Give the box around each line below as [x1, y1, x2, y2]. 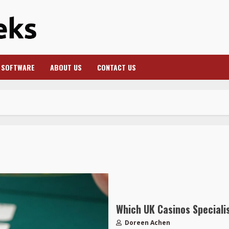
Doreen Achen [123, 218, 170, 227]
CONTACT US [97, 62, 136, 73]
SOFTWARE [1, 62, 35, 73]
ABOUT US [50, 62, 82, 73]
